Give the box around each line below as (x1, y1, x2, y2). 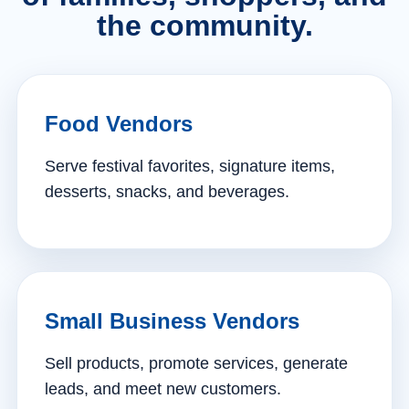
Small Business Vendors (45, 309, 299, 333)
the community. (96, 9, 313, 42)
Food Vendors (45, 111, 193, 136)
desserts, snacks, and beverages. (45, 183, 289, 201)
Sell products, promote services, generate (45, 354, 348, 372)
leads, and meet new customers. (45, 380, 281, 398)
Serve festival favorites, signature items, (45, 157, 335, 175)
